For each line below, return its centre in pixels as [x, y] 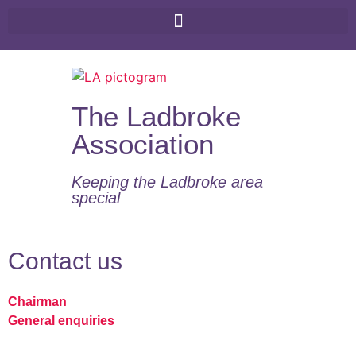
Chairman [37, 301]
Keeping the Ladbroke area [167, 182]
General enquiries [61, 320]
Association [143, 144]
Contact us [65, 261]
